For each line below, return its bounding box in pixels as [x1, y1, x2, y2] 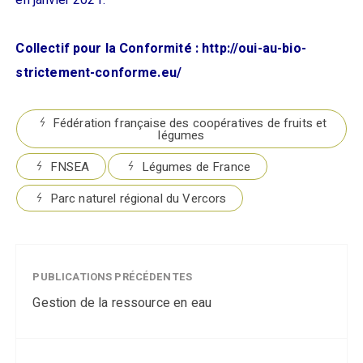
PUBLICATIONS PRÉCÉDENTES [32, 269, 193, 284]
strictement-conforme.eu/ [15, 63, 182, 83]
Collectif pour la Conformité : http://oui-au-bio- [15, 39, 306, 58]
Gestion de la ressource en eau [32, 293, 211, 313]
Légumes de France [141, 158, 251, 176]
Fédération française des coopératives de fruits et [52, 114, 327, 132]
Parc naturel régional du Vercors [49, 190, 227, 207]
